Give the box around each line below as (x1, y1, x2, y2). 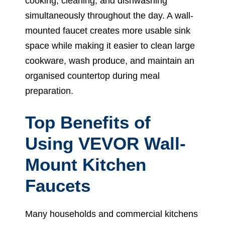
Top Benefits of (25, 112, 151, 132)
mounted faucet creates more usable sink (25, 25, 190, 36)
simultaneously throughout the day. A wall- (25, 10, 193, 21)
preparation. (25, 85, 73, 96)
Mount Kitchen (25, 154, 146, 174)
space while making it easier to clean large (25, 40, 195, 51)
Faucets (25, 175, 90, 195)
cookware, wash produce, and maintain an (25, 55, 194, 66)
